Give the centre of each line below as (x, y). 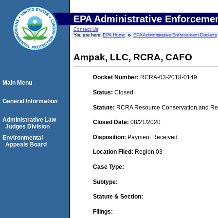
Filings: (103, 211)
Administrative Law (29, 120)
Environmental (23, 138)
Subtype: (105, 182)
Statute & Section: (118, 197)
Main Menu (17, 83)
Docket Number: (117, 78)
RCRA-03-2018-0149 (169, 78)
